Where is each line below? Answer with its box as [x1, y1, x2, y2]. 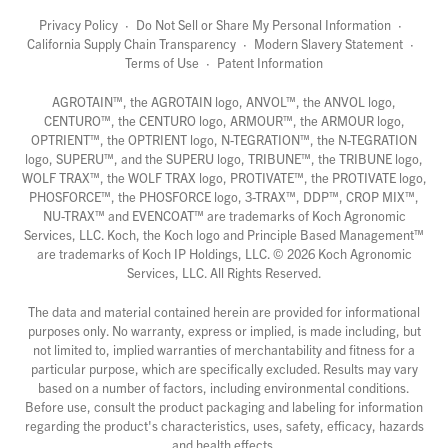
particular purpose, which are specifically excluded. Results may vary [30, 360, 418, 378]
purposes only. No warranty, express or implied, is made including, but [27, 322, 421, 340]
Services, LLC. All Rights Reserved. [126, 264, 322, 282]
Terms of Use [125, 54, 199, 72]
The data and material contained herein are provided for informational [28, 303, 420, 321]
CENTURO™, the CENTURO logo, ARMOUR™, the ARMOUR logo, [43, 112, 405, 130]
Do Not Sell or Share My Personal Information [136, 16, 391, 34]
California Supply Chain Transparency [27, 35, 236, 53]
